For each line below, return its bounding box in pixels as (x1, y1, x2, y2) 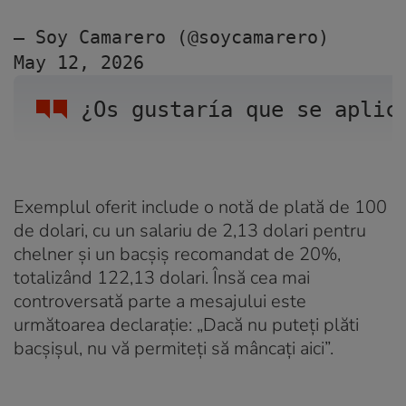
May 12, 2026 (14, 51, 144, 73)
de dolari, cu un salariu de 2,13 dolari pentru (14, 217, 366, 243)
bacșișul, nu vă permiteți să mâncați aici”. (14, 335, 333, 361)
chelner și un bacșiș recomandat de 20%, (14, 241, 341, 266)
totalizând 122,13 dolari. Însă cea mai (14, 265, 310, 290)
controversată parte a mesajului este (14, 288, 306, 314)
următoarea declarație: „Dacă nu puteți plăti (14, 312, 359, 337)
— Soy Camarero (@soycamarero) (14, 25, 340, 48)
